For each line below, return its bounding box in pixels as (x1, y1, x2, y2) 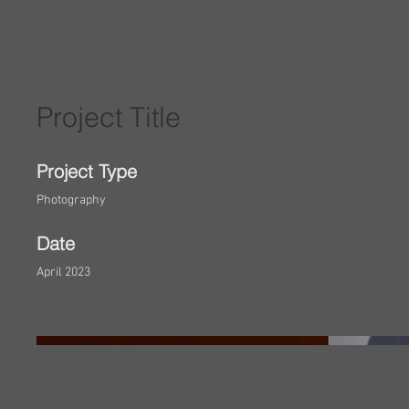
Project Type (37, 160, 137, 183)
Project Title (37, 100, 181, 134)
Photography (37, 193, 106, 208)
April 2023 (37, 265, 90, 280)
